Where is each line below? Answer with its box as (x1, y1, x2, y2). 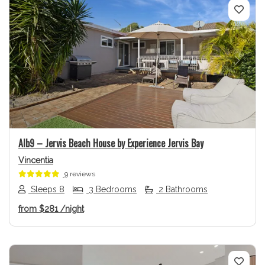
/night (60, 204, 84, 214)
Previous (27, 61, 67, 73)
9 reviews (64, 169, 95, 178)
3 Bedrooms (86, 185, 137, 195)
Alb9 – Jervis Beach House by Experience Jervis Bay (18, 135, 203, 150)
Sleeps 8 (28, 185, 64, 195)
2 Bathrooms (156, 185, 208, 195)
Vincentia (18, 155, 53, 165)
